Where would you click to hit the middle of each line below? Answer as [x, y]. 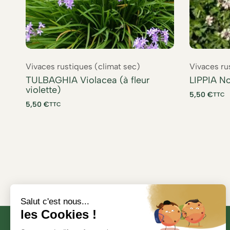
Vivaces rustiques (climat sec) [83, 66]
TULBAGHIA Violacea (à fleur [88, 80]
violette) [43, 90]
